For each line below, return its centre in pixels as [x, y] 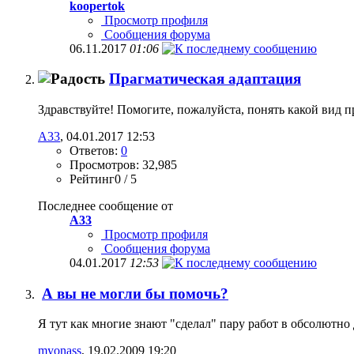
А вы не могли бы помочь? [135, 293]
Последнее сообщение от [105, 206]
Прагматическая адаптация [205, 79]
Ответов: [95, 151]
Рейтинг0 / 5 [103, 179]
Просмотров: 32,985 [123, 165]
